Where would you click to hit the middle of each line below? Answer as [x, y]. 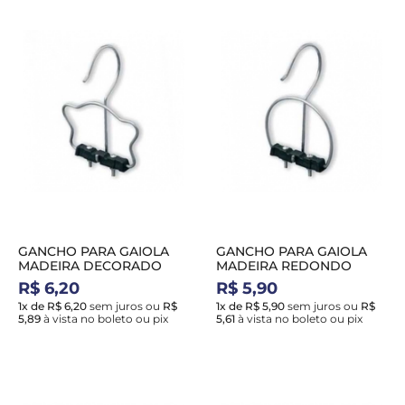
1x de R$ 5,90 [250, 306]
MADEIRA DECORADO [90, 266]
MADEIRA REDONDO [284, 266]
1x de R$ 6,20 [52, 306]
